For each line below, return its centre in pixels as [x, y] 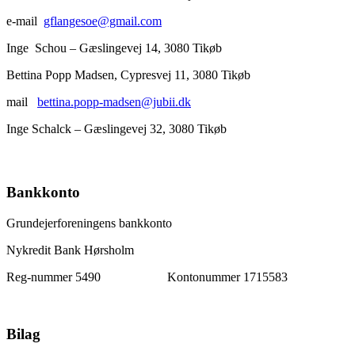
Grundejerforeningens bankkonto [89, 223]
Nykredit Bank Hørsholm [70, 250]
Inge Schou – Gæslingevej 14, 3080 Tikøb [157, 48]
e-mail [25, 21]
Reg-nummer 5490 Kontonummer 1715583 [147, 277]
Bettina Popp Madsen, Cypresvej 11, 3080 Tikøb [174, 75]
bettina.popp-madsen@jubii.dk [114, 102]
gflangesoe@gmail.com [103, 21]
